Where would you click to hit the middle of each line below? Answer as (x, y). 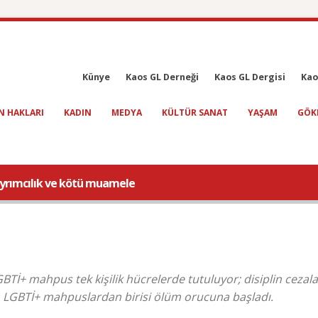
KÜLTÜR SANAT (195, 113)
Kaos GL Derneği (162, 77)
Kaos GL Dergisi (250, 77)
